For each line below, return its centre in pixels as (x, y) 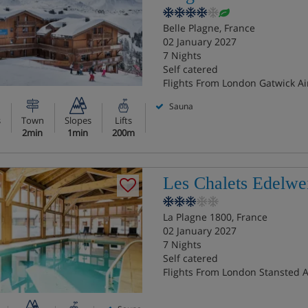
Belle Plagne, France (209, 28)
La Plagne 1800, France (215, 217)
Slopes (78, 120)
